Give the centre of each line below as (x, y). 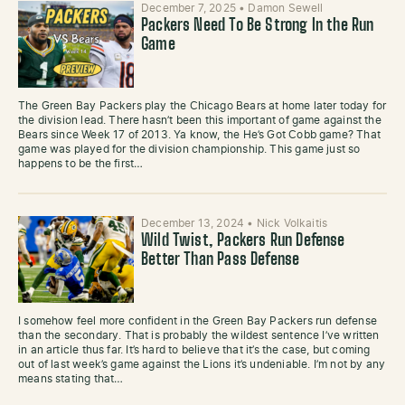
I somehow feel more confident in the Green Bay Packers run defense (198, 321)
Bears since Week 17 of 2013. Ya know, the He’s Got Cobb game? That (199, 135)
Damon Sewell (286, 8)
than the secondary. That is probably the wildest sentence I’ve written (199, 335)
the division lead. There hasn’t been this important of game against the (200, 120)
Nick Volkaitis (292, 223)
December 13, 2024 (194, 223)
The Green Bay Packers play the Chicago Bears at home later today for (202, 106)
